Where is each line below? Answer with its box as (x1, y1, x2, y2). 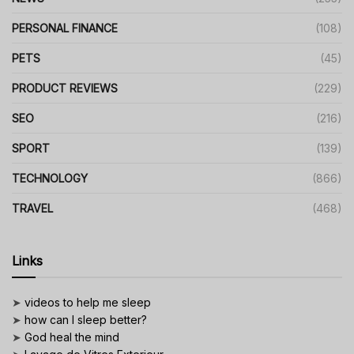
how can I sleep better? (24, 313, 147, 327)
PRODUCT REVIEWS (12, 81, 118, 96)
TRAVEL (12, 201, 53, 216)
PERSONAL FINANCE (12, 21, 118, 36)
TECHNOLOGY (12, 171, 88, 186)
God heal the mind (24, 330, 119, 345)
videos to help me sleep (24, 296, 151, 310)
